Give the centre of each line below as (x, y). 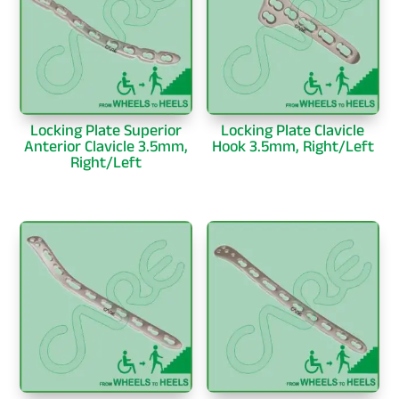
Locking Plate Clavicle (293, 131)
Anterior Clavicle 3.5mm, (106, 147)
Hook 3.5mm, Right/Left (293, 147)
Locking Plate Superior (106, 131)
